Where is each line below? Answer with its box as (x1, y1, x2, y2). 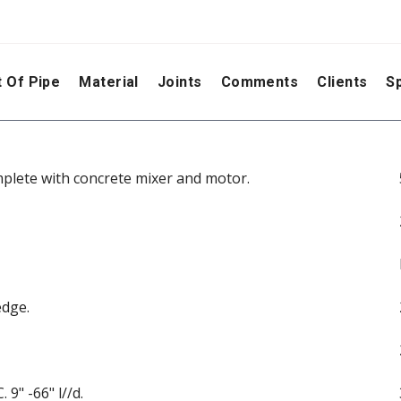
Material (79, 73, 139, 90)
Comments (220, 73, 299, 90)
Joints (157, 73, 202, 90)
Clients (317, 73, 368, 90)
